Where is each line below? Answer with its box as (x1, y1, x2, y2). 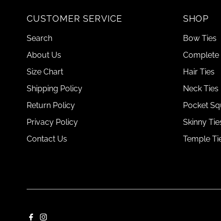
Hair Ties (183, 67, 215, 76)
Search (27, 33, 53, 43)
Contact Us (27, 134, 68, 144)
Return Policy (27, 100, 75, 110)
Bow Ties (183, 33, 217, 43)
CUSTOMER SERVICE (27, 13, 122, 24)
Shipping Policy (27, 83, 83, 93)
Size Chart (27, 67, 64, 76)
